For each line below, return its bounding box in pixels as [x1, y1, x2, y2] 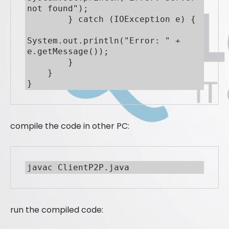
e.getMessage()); [27, 46, 109, 56]
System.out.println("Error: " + [27, 35, 180, 45]
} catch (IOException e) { [27, 14, 68, 24]
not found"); [27, 3, 88, 13]
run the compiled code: [10, 203, 103, 216]
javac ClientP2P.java [27, 162, 129, 172]
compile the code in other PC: [10, 120, 129, 132]
